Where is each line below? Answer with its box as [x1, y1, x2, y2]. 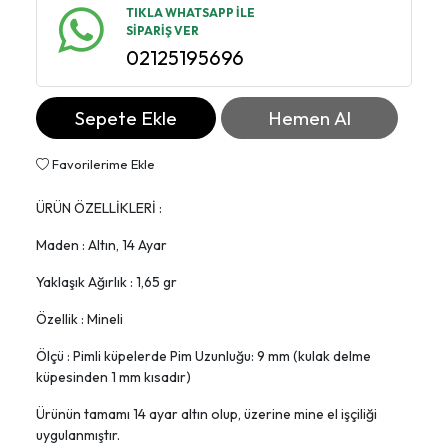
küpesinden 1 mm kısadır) [36, 368, 191, 387]
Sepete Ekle [75, 106, 178, 131]
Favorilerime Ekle [49, 156, 155, 173]
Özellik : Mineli [36, 310, 123, 329]
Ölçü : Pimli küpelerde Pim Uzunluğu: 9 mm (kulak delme [36, 347, 371, 366]
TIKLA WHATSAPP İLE [126, 5, 255, 21]
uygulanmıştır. [36, 426, 120, 445]
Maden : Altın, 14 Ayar [36, 236, 167, 255]
